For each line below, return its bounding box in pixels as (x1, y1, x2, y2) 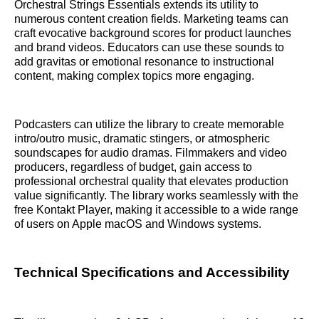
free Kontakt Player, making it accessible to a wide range (14, 203, 298, 216)
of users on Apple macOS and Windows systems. (14, 217, 261, 230)
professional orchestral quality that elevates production (14, 174, 288, 187)
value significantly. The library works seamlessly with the (14, 189, 298, 202)
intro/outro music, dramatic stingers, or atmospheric (14, 132, 270, 145)
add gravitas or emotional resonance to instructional (14, 55, 274, 68)
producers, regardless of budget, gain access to (14, 160, 252, 173)
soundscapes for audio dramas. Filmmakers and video (14, 146, 287, 159)
